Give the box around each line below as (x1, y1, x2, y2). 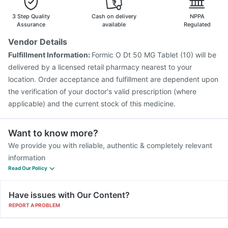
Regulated (183, 21, 211, 28)
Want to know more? (8, 128, 98, 138)
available (102, 21, 126, 28)
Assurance (17, 21, 45, 28)
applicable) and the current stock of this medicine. (8, 99, 176, 108)
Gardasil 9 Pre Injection (17, 7, 94, 15)
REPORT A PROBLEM (9, 202, 60, 208)
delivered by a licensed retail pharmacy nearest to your (8, 63, 192, 71)
